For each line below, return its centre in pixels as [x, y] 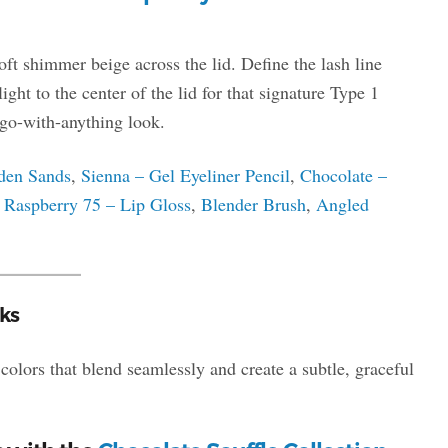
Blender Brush [253, 203]
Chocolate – [343, 174]
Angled [342, 203]
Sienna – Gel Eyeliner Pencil [185, 174]
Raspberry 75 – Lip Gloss [97, 203]
